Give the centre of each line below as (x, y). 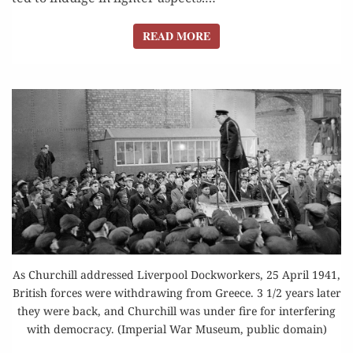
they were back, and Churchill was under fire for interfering (176, 311)
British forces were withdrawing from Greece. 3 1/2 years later (176, 293)
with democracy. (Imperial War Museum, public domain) (176, 329)
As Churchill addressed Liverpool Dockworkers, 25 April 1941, (176, 275)
